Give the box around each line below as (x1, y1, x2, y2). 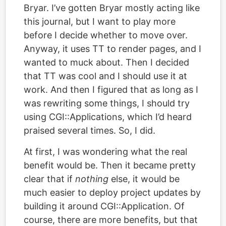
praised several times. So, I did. (24, 125, 155, 136)
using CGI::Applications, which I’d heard (24, 111, 192, 122)
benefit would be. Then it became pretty (24, 159, 196, 171)
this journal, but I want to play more (24, 16, 176, 27)
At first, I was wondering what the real (24, 146, 187, 157)
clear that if (24, 173, 75, 184)
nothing (75, 173, 108, 184)
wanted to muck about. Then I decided (24, 56, 189, 68)
